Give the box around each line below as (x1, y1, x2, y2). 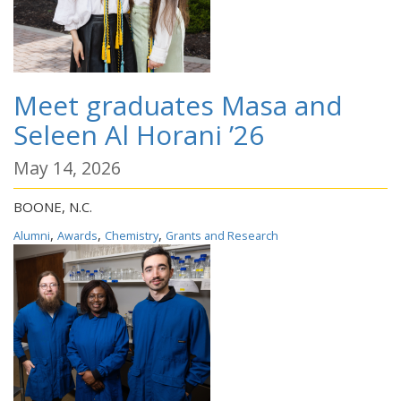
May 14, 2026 (13, 156, 121, 180)
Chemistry (105, 227, 158, 243)
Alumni (13, 227, 50, 243)
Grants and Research (166, 227, 278, 243)
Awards (57, 227, 98, 243)
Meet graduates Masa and (13, 87, 343, 124)
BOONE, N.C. (13, 198, 92, 216)
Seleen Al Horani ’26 (13, 116, 264, 153)
